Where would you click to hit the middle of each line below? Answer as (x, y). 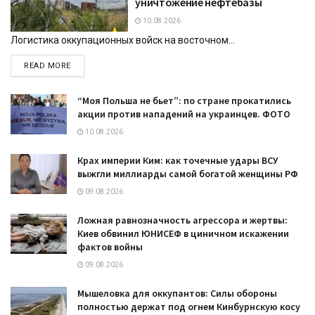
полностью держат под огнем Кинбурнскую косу (189, 306)
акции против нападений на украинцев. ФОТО (184, 114)
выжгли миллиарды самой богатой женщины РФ (188, 173)
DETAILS (87, 65)
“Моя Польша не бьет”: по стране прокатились (184, 100)
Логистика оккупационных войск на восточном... (123, 40)
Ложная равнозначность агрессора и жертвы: (182, 220)
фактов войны (110, 246)
